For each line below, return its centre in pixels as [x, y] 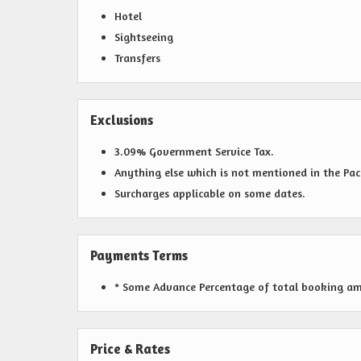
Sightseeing [144, 37]
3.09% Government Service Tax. [194, 151]
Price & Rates [130, 349]
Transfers [137, 58]
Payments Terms [139, 255]
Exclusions [122, 120]
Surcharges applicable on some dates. [210, 193]
